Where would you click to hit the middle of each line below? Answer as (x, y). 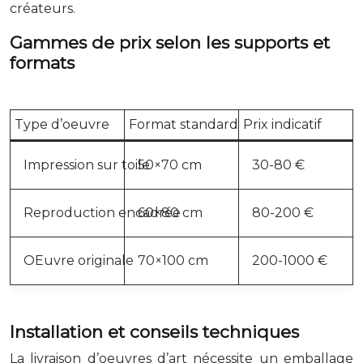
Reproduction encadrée (102, 212)
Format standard (184, 124)
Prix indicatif (282, 124)
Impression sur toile (87, 164)
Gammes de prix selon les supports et (170, 42)
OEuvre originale (79, 260)
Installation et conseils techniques (154, 331)
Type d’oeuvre (62, 124)
